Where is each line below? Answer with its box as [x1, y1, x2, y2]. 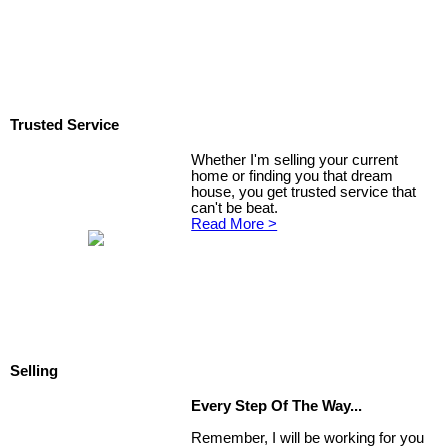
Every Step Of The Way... [191, 398, 363, 415]
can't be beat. [191, 200, 279, 217]
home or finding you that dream [191, 168, 394, 185]
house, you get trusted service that [191, 184, 417, 201]
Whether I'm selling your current [191, 152, 399, 169]
